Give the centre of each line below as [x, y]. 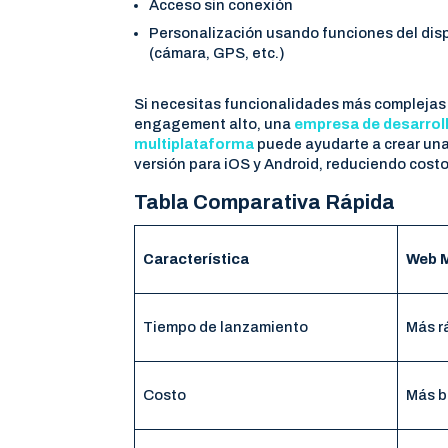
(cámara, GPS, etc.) [217, 52]
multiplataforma [194, 143]
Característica [195, 258]
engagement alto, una [214, 123]
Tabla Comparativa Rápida [265, 201]
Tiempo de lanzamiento [225, 326]
